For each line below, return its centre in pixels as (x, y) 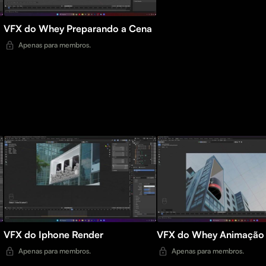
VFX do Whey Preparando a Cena (109, 29)
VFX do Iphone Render (88, 235)
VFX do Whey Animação (242, 235)
